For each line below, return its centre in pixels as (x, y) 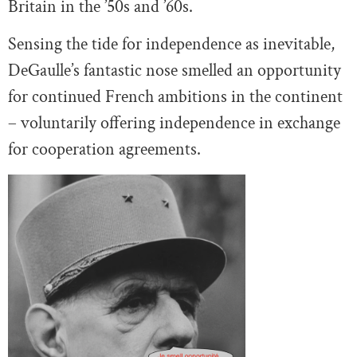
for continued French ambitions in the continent (175, 97)
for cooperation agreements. (104, 150)
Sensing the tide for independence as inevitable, (171, 45)
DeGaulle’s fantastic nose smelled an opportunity (175, 71)
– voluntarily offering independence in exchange (174, 124)
